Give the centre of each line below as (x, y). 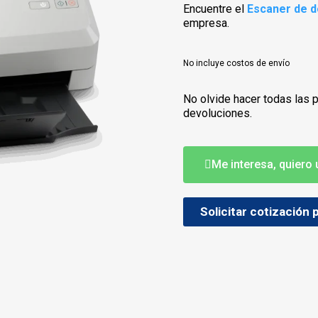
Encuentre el (215, 9)
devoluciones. (218, 113)
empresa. (207, 23)
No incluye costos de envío (237, 63)
